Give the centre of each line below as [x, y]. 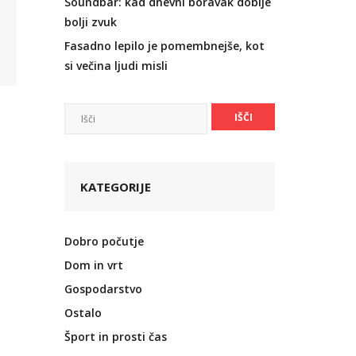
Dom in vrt [94, 265]
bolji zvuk [91, 22]
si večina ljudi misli [116, 66]
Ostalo [83, 313]
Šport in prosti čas [116, 337]
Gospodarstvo [103, 289]
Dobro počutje [104, 241]
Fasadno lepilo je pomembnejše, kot [164, 46]
